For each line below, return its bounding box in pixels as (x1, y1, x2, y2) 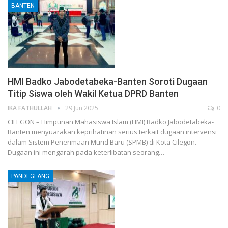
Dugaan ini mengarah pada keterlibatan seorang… (8, 148, 164, 157)
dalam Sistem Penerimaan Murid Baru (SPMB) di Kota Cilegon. (8, 137, 196, 147)
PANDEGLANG (11, 173, 49, 180)
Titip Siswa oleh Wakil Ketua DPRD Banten (8, 88, 179, 99)
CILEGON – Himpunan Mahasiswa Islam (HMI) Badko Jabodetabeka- (8, 117, 214, 127)
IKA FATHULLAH (8, 104, 53, 113)
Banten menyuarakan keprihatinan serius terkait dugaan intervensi (8, 127, 217, 137)
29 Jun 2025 (65, 104, 98, 113)
